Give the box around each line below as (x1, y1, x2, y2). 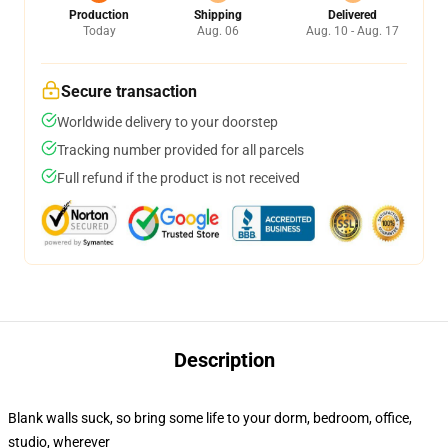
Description (173, 348, 275, 372)
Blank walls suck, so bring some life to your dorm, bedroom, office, (8, 410, 412, 426)
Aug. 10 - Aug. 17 (306, 24, 399, 38)
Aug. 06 (196, 24, 239, 38)
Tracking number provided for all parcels (57, 142, 304, 158)
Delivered (328, 8, 377, 22)
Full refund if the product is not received (57, 170, 300, 186)
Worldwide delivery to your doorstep (57, 114, 278, 130)
